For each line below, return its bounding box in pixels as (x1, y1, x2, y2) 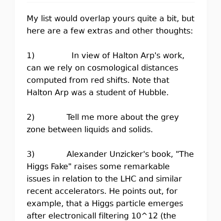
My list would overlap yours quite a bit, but (26, 13, 194, 25)
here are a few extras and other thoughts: (26, 26, 193, 37)
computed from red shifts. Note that (26, 75, 169, 87)
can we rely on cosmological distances (26, 63, 178, 74)
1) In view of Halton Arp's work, (26, 50, 184, 62)
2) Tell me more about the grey (26, 112, 179, 124)
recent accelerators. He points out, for (26, 186, 178, 198)
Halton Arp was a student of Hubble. (26, 87, 169, 99)
